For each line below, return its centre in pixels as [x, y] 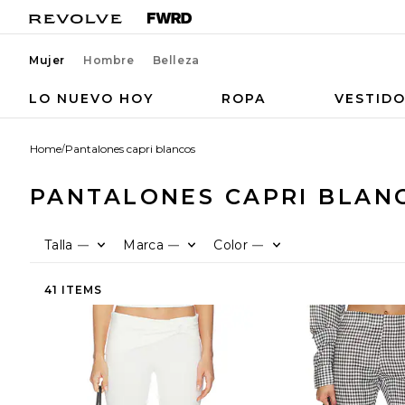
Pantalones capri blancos [130, 149]
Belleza [176, 60]
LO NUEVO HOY [91, 99]
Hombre [109, 60]
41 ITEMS [73, 289]
